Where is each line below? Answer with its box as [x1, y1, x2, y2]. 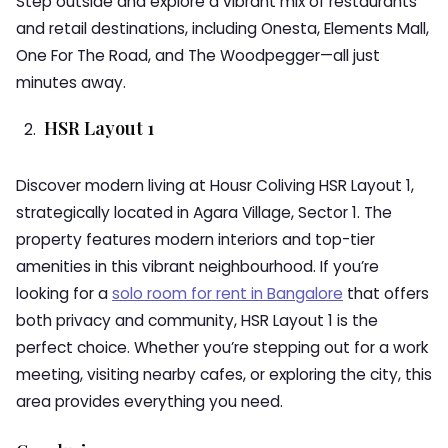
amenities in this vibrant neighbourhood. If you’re [16, 256, 379, 277]
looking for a [16, 283, 112, 304]
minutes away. [16, 72, 126, 93]
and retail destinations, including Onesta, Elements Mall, [16, 18, 429, 39]
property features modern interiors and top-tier [16, 229, 375, 250]
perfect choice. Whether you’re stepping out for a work [16, 337, 429, 358]
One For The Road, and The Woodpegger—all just [16, 45, 380, 66]
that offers [343, 283, 429, 304]
